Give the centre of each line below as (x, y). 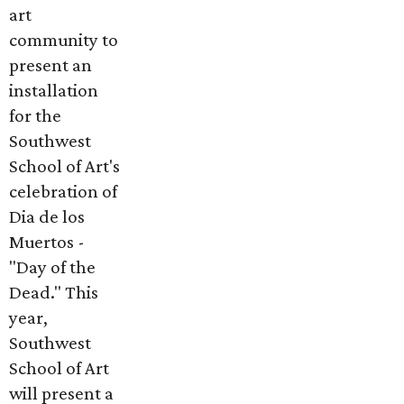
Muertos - (47, 242)
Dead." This (54, 292)
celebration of (63, 191)
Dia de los (47, 216)
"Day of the (52, 267)
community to (64, 40)
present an (50, 65)
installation (54, 90)
